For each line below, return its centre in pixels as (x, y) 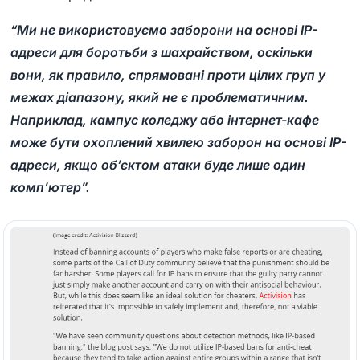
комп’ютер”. (51, 187)
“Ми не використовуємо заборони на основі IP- (164, 29)
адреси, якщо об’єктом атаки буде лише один (158, 164)
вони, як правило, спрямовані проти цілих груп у (168, 74)
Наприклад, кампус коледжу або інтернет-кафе (165, 119)
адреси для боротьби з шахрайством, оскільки (162, 52)
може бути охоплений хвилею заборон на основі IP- (179, 142)
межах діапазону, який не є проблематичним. (160, 97)
